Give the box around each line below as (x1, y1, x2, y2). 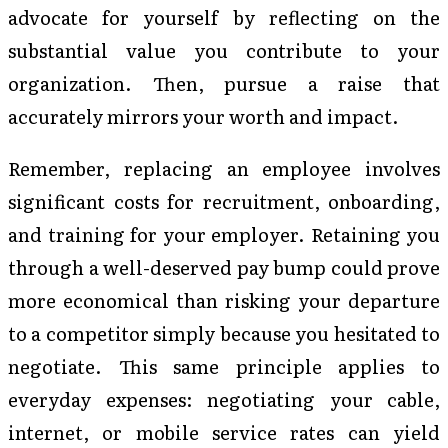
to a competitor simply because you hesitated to (8, 318, 440, 347)
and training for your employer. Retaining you (8, 219, 440, 248)
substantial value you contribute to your (8, 36, 440, 65)
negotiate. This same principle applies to (8, 351, 440, 380)
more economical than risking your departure (8, 285, 440, 314)
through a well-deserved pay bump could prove (8, 252, 440, 281)
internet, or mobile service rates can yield (8, 417, 440, 446)
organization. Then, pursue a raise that (8, 69, 440, 98)
